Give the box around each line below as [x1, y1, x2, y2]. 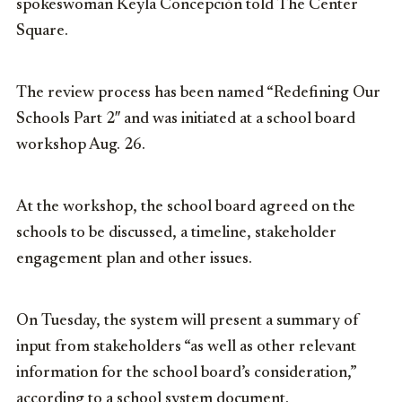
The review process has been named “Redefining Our [16, 84, 380, 101]
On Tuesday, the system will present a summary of [16, 312, 359, 329]
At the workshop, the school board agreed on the [16, 198, 355, 215]
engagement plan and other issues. [16, 250, 252, 267]
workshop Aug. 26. [16, 136, 145, 153]
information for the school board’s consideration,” [16, 364, 356, 381]
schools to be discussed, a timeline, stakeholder [16, 224, 336, 241]
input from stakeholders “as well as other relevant [16, 338, 356, 355]
